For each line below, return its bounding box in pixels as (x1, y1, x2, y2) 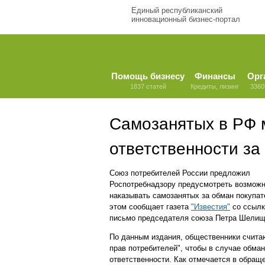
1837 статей (130, 83, 166, 90)
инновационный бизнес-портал (131, 15, 240, 24)
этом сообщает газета (109, 202, 191, 211)
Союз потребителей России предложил (109, 169, 250, 177)
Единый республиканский (131, 6, 222, 15)
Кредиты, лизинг (190, 83, 239, 90)
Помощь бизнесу (111, 71, 185, 81)
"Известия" (191, 202, 230, 211)
